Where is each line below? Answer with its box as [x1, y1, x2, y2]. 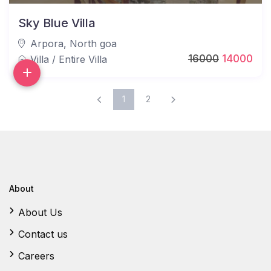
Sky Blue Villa [18, 15, 96, 30]
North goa [70, 37, 117, 50]
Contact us [18, 227, 68, 240]
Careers [18, 249, 55, 262]
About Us [18, 206, 63, 218]
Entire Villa [59, 53, 108, 65]
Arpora [30, 37, 64, 50]
